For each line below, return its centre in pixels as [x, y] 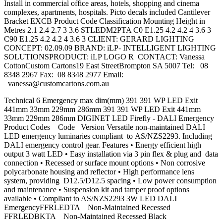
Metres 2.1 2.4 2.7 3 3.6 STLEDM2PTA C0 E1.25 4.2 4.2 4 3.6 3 [108, 30]
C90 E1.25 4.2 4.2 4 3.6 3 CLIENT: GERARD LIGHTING [99, 39]
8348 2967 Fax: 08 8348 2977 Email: [64, 75]
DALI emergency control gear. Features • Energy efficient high [103, 145]
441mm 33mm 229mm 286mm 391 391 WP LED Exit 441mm [102, 110]
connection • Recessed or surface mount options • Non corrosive [105, 163]
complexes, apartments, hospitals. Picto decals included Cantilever [107, 12]
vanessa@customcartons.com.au [58, 84]
